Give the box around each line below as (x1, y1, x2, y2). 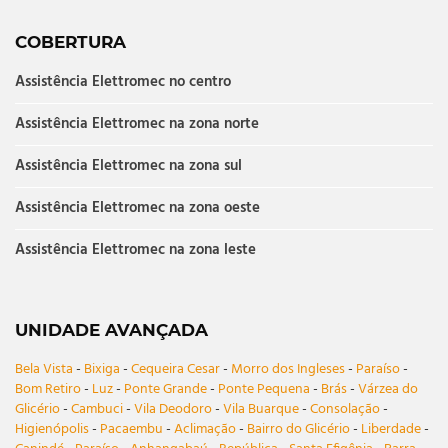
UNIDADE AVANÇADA (15, 319, 208, 340)
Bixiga (84, 358, 120, 382)
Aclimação (174, 418, 236, 442)
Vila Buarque (223, 398, 299, 422)
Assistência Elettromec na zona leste (15, 237, 256, 262)
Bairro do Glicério (247, 418, 350, 442)
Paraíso (356, 358, 400, 382)
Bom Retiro (15, 378, 81, 402)
